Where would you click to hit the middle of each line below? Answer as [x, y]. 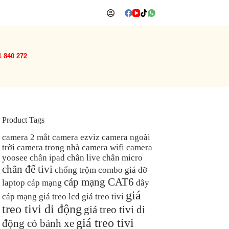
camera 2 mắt [26, 137]
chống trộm [75, 170]
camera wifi [103, 147]
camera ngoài [126, 137]
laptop [14, 182]
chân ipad [47, 157]
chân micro [122, 157]
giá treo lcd [59, 196]
